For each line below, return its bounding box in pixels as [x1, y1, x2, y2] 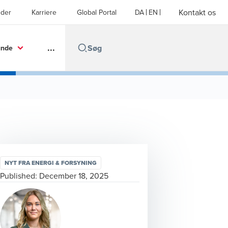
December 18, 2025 [39, 170, 108, 181]
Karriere [32, 7, 56, 17]
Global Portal [77, 7, 117, 17]
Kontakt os [179, 7, 216, 18]
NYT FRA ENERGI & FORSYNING [5, 158, 97, 167]
